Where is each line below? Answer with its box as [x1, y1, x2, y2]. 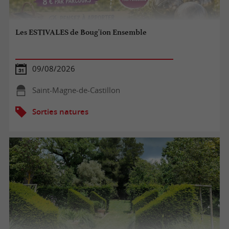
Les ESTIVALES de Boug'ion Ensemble [15, 28, 147, 37]
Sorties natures [32, 106, 88, 117]
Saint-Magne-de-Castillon [32, 85, 120, 95]
